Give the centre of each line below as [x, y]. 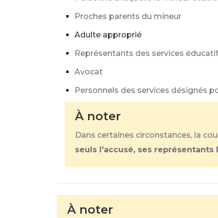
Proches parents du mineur [128, 16]
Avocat [89, 72]
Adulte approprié [108, 35]
